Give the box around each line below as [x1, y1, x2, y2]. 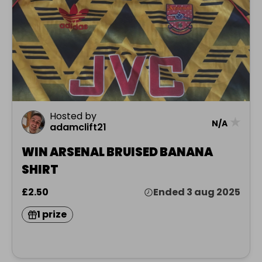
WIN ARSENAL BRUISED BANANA [22, 144, 213, 161]
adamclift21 [50, 120, 106, 135]
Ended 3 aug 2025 [153, 185, 240, 199]
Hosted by [50, 109, 96, 123]
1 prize [37, 208, 67, 222]
